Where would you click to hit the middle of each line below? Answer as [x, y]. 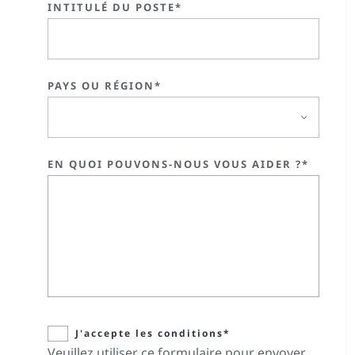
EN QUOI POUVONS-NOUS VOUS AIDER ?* [178, 164]
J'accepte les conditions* [153, 333]
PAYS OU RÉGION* [105, 86]
